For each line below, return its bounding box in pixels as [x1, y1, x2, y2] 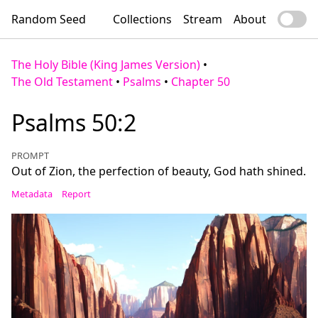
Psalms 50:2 [11, 107, 136, 138]
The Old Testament [11, 74, 113, 89]
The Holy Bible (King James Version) [11, 57, 200, 72]
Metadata [11, 187, 53, 200]
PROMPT [11, 149, 49, 162]
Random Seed [11, 11, 86, 27]
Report [61, 187, 91, 200]
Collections [113, 11, 172, 27]
